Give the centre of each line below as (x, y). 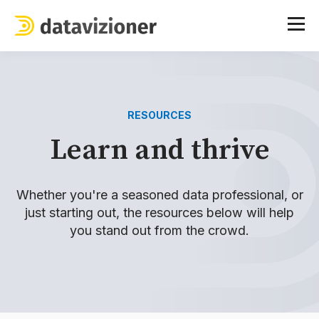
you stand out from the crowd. (159, 231)
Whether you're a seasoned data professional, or (159, 195)
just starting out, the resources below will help (159, 213)
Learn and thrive (159, 150)
